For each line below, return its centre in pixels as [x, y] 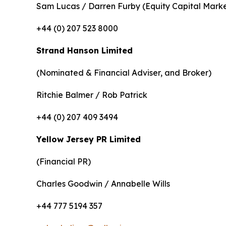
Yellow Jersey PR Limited [89, 139]
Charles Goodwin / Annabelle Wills [103, 184]
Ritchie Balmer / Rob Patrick [92, 95]
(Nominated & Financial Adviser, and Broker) [124, 73]
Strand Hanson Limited [84, 51]
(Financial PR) [64, 162]
